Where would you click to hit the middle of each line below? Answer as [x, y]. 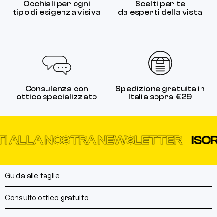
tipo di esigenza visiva [57, 12]
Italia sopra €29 [160, 97]
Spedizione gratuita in [160, 89]
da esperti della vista [160, 12]
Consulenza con [57, 89]
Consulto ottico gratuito [47, 198]
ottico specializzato [57, 97]
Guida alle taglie [32, 176]
